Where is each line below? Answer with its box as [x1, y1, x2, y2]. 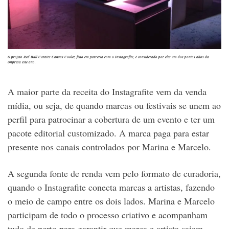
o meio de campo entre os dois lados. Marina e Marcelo [8, 194, 215, 207]
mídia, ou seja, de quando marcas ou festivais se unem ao [8, 99, 221, 111]
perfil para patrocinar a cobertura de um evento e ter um [8, 112, 215, 125]
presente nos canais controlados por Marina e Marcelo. [8, 140, 211, 153]
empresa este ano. [8, 59, 36, 64]
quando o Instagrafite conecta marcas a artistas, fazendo [8, 180, 215, 193]
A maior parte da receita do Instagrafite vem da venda [8, 85, 207, 98]
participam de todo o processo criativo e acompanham [8, 208, 208, 221]
